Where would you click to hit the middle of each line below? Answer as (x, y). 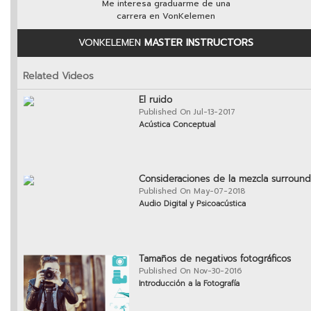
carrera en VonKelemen (166, 16)
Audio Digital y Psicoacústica (192, 204)
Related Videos (58, 76)
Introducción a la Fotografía (189, 284)
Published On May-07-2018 (192, 192)
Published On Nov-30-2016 (190, 271)
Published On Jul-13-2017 (187, 112)
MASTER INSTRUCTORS (199, 43)
